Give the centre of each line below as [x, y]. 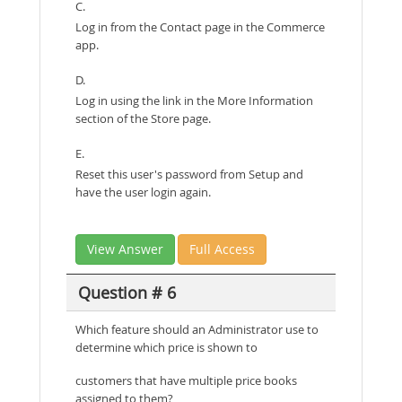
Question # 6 [127, 292]
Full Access [222, 249]
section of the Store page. [143, 118]
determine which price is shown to [166, 347]
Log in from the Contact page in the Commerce [200, 27]
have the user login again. [143, 192]
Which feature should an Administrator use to [197, 329]
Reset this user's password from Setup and [189, 174]
